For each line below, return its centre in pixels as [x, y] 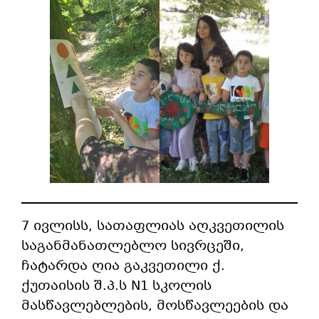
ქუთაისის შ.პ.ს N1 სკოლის [117, 286]
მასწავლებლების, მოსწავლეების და [155, 306]
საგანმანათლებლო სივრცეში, [133, 246]
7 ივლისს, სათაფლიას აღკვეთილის [153, 226]
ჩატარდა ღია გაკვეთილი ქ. [124, 266]
